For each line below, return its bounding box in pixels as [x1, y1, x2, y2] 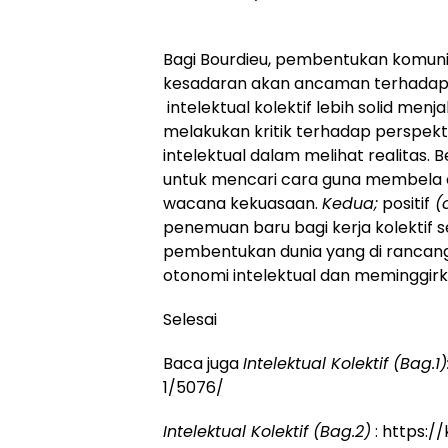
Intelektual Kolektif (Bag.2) [163, 420, 371, 444]
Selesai [163, 308, 217, 332]
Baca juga [163, 352, 243, 376]
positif [378, 192, 430, 216]
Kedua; [322, 192, 378, 216]
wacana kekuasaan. [163, 192, 322, 216]
